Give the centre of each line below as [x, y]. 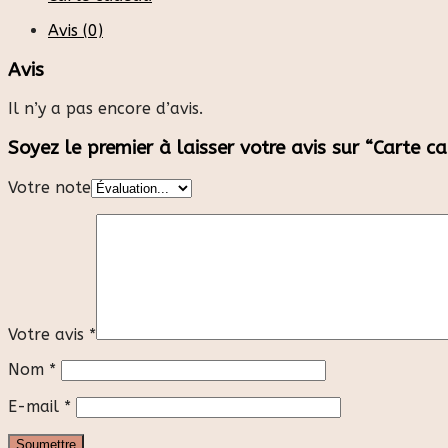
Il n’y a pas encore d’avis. [105, 109]
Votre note [49, 187]
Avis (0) [75, 30]
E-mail [36, 406]
